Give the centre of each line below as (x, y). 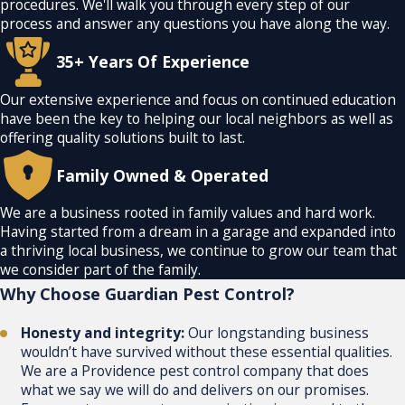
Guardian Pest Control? (200, 293)
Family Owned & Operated (163, 175)
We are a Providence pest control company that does (195, 371)
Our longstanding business (279, 333)
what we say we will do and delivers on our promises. (195, 390)
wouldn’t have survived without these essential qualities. (207, 352)
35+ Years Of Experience (153, 62)
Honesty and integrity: (105, 333)
